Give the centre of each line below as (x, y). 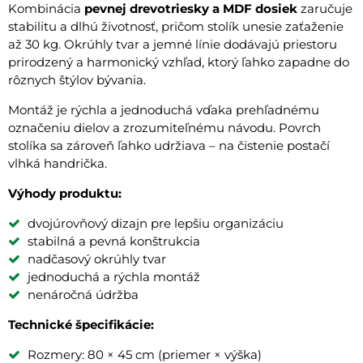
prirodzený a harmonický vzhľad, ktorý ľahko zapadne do (179, 62)
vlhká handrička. (58, 163)
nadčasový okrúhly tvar (97, 258)
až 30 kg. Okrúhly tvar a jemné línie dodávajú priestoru (173, 44)
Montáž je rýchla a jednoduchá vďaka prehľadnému (164, 109)
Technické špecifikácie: (81, 324)
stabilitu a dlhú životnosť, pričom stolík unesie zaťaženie (176, 26)
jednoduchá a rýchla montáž (114, 276)
